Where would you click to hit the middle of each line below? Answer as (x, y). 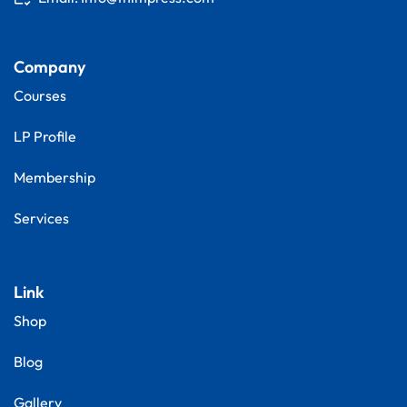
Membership (55, 178)
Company (50, 67)
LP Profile (45, 137)
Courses (40, 96)
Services (41, 218)
